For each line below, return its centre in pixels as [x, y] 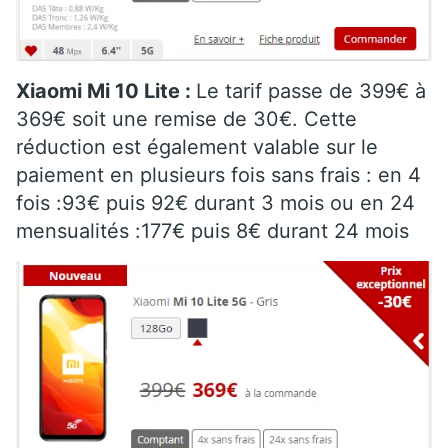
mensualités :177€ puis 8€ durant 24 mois [212, 230]
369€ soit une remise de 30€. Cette [186, 118]
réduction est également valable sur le [197, 146]
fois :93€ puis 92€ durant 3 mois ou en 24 [215, 202]
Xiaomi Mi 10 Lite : [106, 90]
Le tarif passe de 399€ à [311, 90]
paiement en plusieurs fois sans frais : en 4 [218, 174]
